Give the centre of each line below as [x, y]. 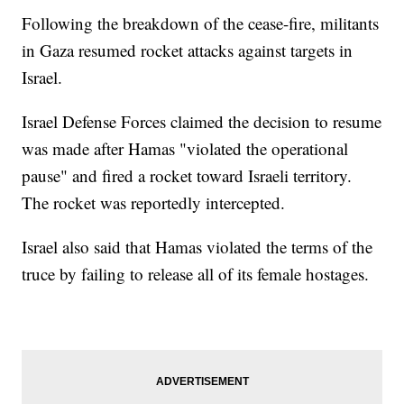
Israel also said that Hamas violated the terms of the [197, 246]
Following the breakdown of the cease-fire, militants [201, 23]
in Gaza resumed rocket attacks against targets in [188, 50]
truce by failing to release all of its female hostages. [196, 273]
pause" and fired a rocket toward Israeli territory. [187, 175]
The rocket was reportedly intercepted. [154, 202]
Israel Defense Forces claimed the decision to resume [202, 121]
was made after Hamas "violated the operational [185, 148]
